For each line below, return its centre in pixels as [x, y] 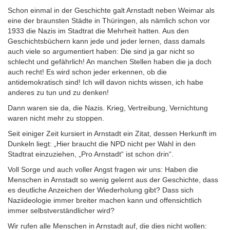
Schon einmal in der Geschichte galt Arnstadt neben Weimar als [111, 10]
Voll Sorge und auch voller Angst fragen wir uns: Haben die [103, 169]
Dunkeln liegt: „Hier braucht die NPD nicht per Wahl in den [102, 144]
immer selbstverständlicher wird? [61, 210]
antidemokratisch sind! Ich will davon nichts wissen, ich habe [106, 82]
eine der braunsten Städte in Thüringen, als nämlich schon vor [109, 21]
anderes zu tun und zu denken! [58, 92]
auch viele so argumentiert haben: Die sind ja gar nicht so [101, 51]
